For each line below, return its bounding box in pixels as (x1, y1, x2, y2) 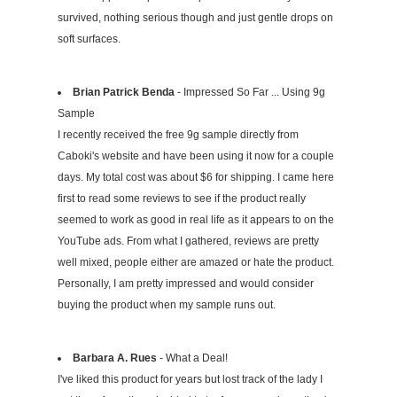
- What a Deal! (157, 352, 228, 365)
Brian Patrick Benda (73, 86, 175, 99)
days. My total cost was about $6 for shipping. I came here (58, 171, 334, 184)
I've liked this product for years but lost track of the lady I (58, 373, 323, 386)
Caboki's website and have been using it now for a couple (58, 150, 334, 163)
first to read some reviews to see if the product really (58, 192, 306, 206)
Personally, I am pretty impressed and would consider (58, 277, 314, 291)
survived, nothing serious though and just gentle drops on (58, 12, 333, 25)
